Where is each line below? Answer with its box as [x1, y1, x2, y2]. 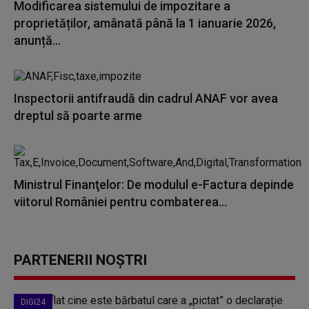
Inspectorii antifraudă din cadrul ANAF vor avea [14, 91, 278, 106]
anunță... [14, 33, 61, 48]
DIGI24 [21, 297, 46, 307]
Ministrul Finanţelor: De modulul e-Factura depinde [14, 177, 294, 192]
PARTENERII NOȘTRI [14, 252, 147, 268]
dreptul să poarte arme [14, 108, 142, 123]
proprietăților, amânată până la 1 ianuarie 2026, [14, 16, 276, 30]
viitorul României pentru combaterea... [14, 195, 227, 209]
